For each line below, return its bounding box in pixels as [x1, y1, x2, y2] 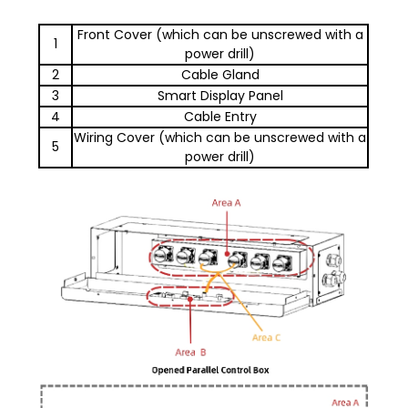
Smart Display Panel [157, 87, 283, 105]
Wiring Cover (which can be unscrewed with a [74, 128, 367, 147]
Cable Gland [180, 66, 260, 84]
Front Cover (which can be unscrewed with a [76, 25, 363, 44]
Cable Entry [183, 107, 257, 126]
